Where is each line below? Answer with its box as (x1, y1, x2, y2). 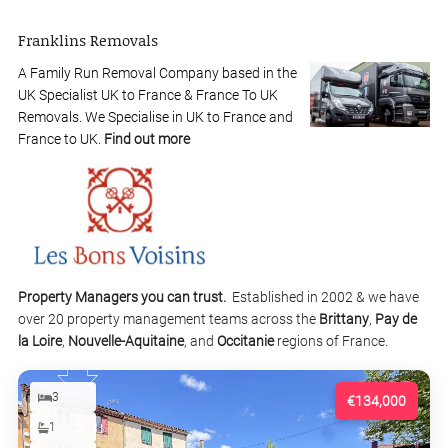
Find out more (104, 131, 190, 148)
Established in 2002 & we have (232, 289, 419, 306)
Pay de (375, 311, 417, 328)
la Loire (18, 333, 62, 350)
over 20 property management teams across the (18, 311, 319, 328)
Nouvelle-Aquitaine (68, 333, 184, 350)
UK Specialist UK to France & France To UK (18, 87, 278, 104)
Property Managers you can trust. (18, 289, 232, 306)
